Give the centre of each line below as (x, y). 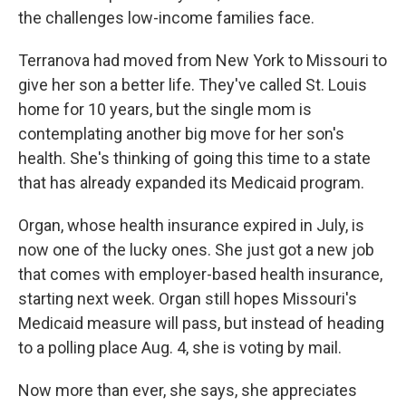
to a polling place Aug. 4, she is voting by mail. (180, 348)
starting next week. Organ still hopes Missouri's (188, 299)
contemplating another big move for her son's (181, 134)
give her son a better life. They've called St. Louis (193, 85)
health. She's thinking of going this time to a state (194, 159)
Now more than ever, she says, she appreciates (188, 391)
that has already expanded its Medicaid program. (191, 183)
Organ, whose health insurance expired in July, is (191, 226)
